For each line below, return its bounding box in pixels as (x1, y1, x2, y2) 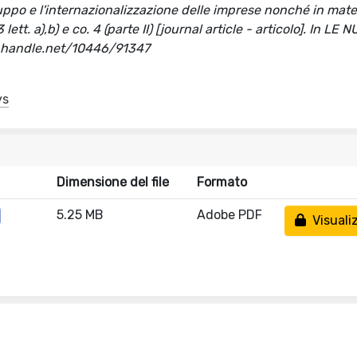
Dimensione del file (57, 175, 169, 190)
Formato (197, 175, 247, 190)
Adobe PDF (197, 207, 262, 222)
